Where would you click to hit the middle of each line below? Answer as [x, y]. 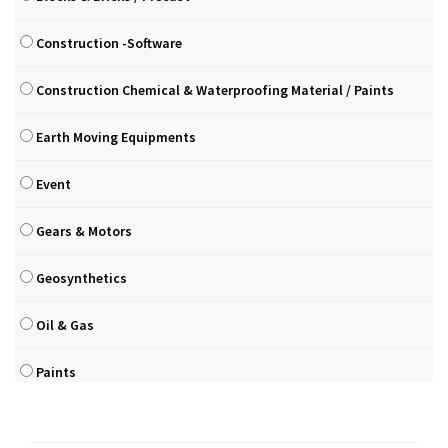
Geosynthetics [80, 278]
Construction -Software [107, 43]
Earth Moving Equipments [114, 137]
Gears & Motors [82, 231]
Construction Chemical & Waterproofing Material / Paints [213, 90]
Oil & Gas [63, 325]
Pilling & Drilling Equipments [124, 419]
